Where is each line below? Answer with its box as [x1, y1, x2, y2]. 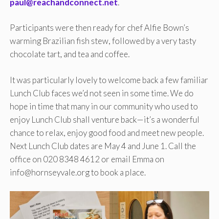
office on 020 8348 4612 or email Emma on [10, 153, 164, 164]
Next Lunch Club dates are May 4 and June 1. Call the [10, 140, 196, 151]
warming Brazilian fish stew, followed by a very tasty [10, 36, 196, 46]
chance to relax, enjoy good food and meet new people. [10, 127, 204, 138]
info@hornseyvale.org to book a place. [10, 167, 146, 177]
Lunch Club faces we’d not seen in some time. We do [10, 88, 194, 98]
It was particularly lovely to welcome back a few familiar [10, 74, 208, 85]
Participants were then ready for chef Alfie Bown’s [10, 22, 189, 33]
